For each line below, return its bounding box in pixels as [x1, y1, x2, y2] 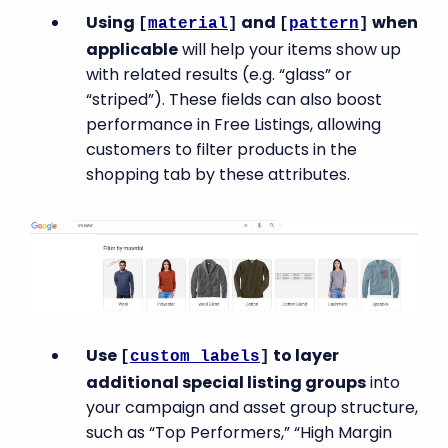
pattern [289, 14, 359, 33]
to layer [270, 344, 339, 368]
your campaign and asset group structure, [86, 396, 418, 420]
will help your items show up [178, 37, 401, 61]
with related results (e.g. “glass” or [86, 62, 352, 86]
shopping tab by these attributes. [86, 162, 350, 186]
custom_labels [130, 348, 260, 367]
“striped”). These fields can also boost [86, 87, 382, 111]
